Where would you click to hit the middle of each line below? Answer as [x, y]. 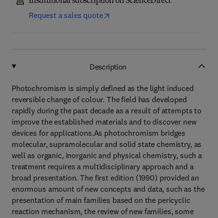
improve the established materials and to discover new [104, 122]
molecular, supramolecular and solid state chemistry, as [107, 144]
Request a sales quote [66, 15]
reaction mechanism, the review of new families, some [103, 211]
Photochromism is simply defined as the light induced [103, 88]
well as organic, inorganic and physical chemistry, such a [107, 155]
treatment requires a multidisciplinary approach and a [103, 166]
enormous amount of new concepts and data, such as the [108, 189]
